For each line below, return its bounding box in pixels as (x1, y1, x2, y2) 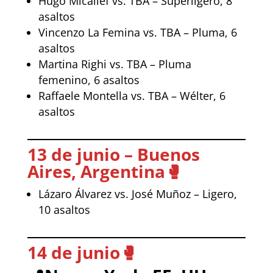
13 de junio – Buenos (27, 142, 200, 166)
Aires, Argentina (27, 159, 165, 183)
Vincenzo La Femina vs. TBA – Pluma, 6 (38, 24, 237, 40)
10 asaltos (38, 202, 90, 217)
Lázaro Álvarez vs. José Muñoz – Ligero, (38, 186, 237, 201)
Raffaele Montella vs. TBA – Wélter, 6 (38, 88, 225, 103)
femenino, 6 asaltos (38, 72, 140, 87)
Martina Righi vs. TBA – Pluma (38, 56, 191, 71)
